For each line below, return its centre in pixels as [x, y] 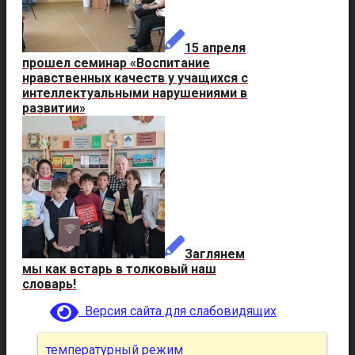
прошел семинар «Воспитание [116, 63]
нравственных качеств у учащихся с [135, 78]
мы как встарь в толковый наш [119, 269]
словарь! [49, 284]
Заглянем [215, 254]
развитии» [54, 108]
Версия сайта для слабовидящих [177, 311]
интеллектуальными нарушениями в [135, 93]
